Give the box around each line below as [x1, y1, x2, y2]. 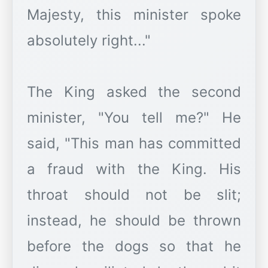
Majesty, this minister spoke [27, 6, 241, 24]
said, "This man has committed [27, 135, 241, 153]
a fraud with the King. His [27, 160, 241, 178]
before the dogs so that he [27, 237, 241, 255]
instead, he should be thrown [27, 212, 241, 230]
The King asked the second [27, 83, 241, 101]
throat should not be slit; [27, 186, 241, 204]
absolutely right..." [27, 32, 151, 50]
